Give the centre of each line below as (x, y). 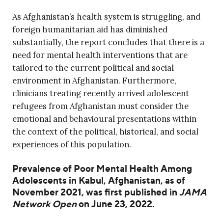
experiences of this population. (72, 145)
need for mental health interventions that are (100, 55)
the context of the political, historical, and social (105, 132)
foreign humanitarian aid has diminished (90, 30)
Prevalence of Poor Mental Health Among (102, 169)
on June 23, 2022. (116, 204)
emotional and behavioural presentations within (104, 119)
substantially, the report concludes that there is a (108, 42)
